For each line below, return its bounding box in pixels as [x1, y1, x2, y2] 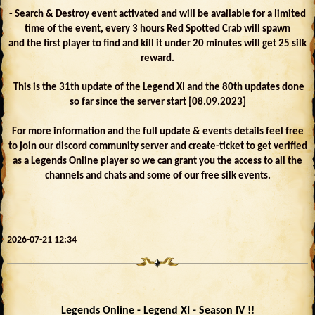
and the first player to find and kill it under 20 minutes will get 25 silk [8, 38, 307, 49]
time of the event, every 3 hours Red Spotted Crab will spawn [25, 23, 290, 34]
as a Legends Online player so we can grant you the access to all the [13, 155, 302, 167]
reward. [141, 53, 174, 64]
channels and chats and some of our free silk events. [44, 170, 271, 181]
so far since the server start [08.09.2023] [69, 96, 246, 108]
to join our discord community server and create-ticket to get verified [8, 141, 307, 152]
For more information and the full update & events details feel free [11, 126, 304, 137]
